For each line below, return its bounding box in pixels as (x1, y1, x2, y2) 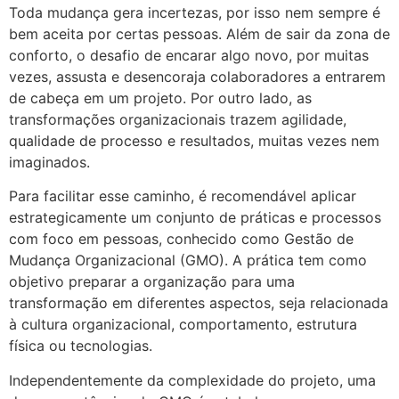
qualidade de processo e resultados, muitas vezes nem (9, 132, 379, 150)
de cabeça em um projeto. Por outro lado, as (9, 89, 312, 107)
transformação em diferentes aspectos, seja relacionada (9, 294, 388, 313)
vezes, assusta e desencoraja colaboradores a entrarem (9, 68, 386, 85)
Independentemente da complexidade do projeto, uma (9, 370, 376, 389)
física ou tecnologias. (9, 337, 152, 355)
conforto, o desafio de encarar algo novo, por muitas (9, 46, 369, 64)
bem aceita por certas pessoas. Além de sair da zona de (9, 25, 390, 43)
